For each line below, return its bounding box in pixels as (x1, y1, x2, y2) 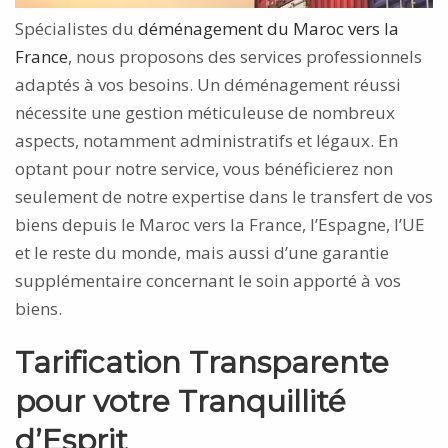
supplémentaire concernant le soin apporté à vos (15, 268, 401, 292)
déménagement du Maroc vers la (138, 16, 399, 40)
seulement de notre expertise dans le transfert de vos (15, 184, 433, 208)
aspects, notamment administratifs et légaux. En (15, 128, 398, 152)
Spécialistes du (15, 16, 138, 40)
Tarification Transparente (15, 343, 389, 381)
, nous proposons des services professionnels (68, 44, 422, 68)
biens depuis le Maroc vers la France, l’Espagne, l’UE (15, 212, 425, 236)
